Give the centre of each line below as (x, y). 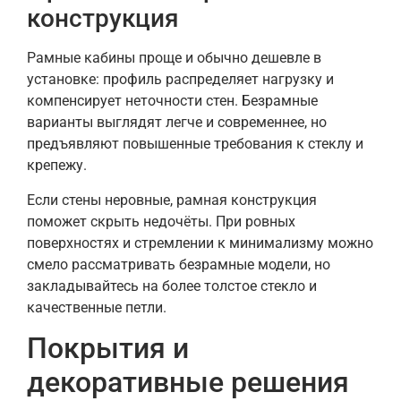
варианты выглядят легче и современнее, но (177, 123)
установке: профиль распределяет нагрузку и (180, 80)
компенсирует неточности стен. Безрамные (172, 101)
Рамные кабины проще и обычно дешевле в (174, 58)
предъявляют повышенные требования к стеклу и (195, 144)
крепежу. (57, 166)
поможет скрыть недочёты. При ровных (161, 221)
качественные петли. (97, 307)
